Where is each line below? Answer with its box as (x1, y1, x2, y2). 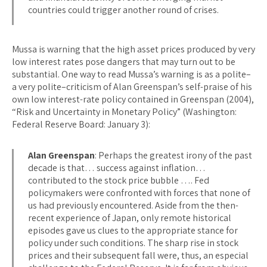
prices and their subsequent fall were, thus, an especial (28, 249, 249, 262)
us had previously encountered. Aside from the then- (28, 198, 238, 212)
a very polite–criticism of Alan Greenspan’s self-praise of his (12, 80, 252, 93)
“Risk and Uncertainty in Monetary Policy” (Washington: (12, 105, 237, 118)
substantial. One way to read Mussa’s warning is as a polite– (12, 67, 251, 80)
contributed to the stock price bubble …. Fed (28, 173, 209, 187)
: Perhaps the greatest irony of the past (95, 148, 252, 162)
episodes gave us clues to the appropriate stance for (28, 223, 238, 237)
